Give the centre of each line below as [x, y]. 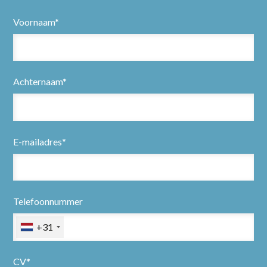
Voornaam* [36, 21]
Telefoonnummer [48, 201]
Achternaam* [40, 82]
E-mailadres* [40, 141]
